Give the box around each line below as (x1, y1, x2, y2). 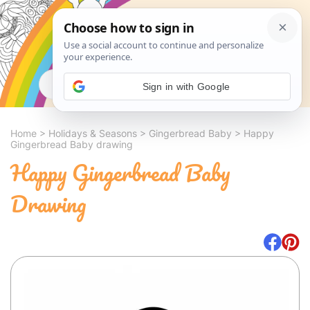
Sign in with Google (142, 80, 230, 92)
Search (225, 78, 258, 90)
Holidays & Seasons (48, 127, 137, 139)
